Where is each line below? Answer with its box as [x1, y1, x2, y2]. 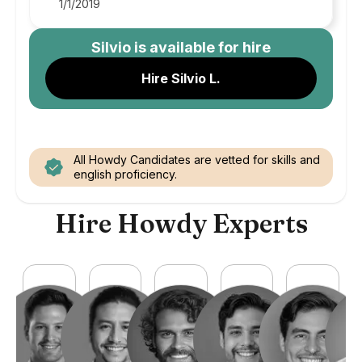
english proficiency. [74, 167, 177, 181]
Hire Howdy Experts [54, 208, 308, 239]
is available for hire [131, 39, 271, 56]
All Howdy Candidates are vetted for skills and [74, 153, 320, 166]
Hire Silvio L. [141, 70, 221, 86]
